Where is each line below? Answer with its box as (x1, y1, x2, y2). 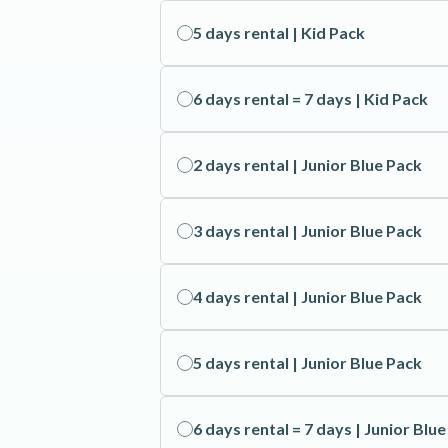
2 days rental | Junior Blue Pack (193, 155, 422, 174)
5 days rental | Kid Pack (193, 23, 365, 42)
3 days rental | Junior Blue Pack (193, 221, 422, 240)
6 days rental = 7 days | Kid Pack (193, 89, 428, 108)
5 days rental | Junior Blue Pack (193, 353, 422, 372)
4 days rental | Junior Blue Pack (193, 287, 422, 306)
